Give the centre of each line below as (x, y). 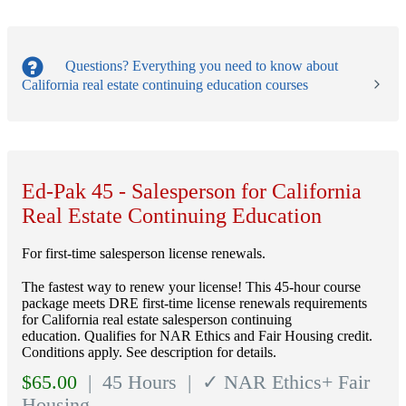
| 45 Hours (130, 383)
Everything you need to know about (233, 65)
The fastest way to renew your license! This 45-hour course (191, 287)
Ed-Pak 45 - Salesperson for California (192, 192)
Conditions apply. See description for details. (149, 353)
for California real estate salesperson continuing (157, 320)
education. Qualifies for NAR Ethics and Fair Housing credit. (197, 336)
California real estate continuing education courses (165, 85)
